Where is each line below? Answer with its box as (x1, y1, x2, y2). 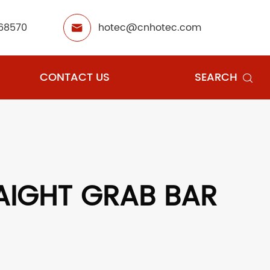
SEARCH (195, 69, 238, 86)
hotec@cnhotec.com (98, 20, 202, 36)
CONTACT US (39, 69, 110, 86)
